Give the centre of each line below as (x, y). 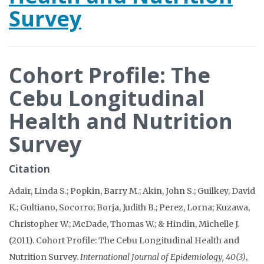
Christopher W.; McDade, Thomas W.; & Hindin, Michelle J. (124, 224)
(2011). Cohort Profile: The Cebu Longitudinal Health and (124, 240)
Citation (29, 169)
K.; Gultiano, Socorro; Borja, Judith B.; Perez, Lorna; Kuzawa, (129, 207)
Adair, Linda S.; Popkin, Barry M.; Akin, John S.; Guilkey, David (132, 191)
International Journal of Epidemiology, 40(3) (163, 257)
